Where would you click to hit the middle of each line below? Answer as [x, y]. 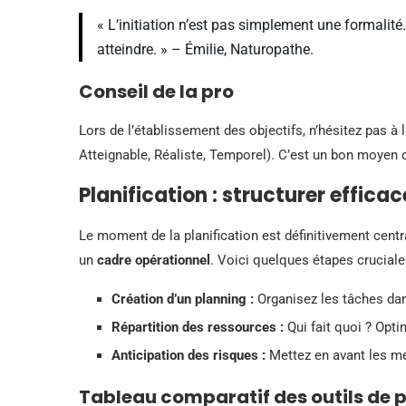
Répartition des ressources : [198, 327]
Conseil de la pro [156, 91]
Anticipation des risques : [188, 355]
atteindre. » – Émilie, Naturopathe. [205, 49]
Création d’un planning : [183, 299]
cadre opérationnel [154, 260]
